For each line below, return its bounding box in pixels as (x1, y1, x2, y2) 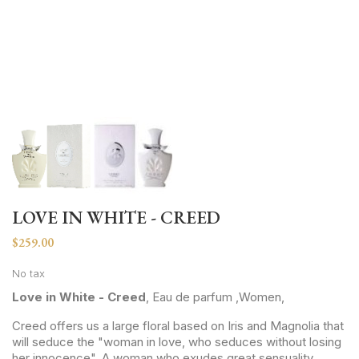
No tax (12, 267, 45, 280)
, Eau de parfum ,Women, (146, 289, 288, 305)
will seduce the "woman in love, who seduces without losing (12, 334, 341, 349)
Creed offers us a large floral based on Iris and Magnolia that (12, 318, 344, 333)
